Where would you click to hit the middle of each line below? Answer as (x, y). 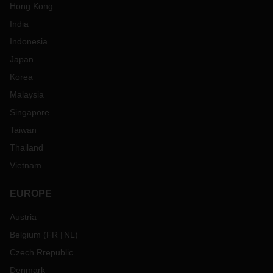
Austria (23, 217)
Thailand (27, 148)
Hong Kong (31, 6)
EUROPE (31, 194)
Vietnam (26, 165)
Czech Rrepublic (41, 253)
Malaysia (27, 95)
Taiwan (23, 130)
